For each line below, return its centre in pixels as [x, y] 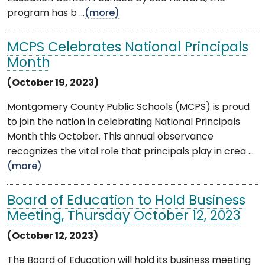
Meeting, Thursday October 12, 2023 [124, 216]
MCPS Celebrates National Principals [128, 48]
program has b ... [46, 13]
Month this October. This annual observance [110, 137]
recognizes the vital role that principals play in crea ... [130, 152]
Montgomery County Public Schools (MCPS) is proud [128, 107]
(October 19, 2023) [53, 83]
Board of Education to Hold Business [126, 201]
